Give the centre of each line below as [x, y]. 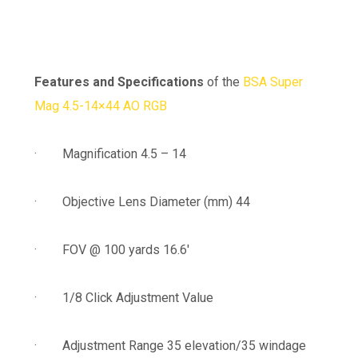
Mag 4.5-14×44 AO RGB [100, 105]
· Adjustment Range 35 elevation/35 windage [170, 345]
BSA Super [272, 82]
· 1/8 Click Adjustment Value [123, 297]
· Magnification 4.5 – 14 [110, 153]
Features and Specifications [119, 82]
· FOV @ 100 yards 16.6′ [111, 249]
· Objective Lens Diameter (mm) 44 [142, 201]
